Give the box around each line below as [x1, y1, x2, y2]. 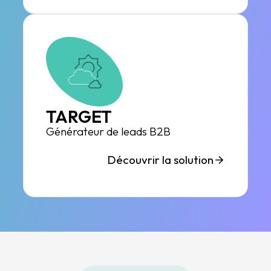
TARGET [46, 106, 113, 128]
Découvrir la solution [106, 152, 214, 168]
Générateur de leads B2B [46, 123, 171, 139]
